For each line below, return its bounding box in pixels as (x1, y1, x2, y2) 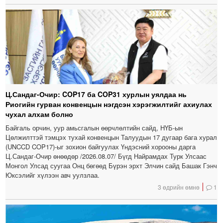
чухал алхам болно (5, 109, 74, 119)
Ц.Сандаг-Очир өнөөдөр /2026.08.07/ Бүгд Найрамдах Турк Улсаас (5, 151, 207, 161)
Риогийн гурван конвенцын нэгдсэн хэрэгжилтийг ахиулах (5, 99, 213, 110)
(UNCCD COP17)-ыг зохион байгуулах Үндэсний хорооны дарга (5, 142, 196, 152)
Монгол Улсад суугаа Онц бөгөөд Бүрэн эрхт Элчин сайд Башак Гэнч (5, 161, 218, 171)
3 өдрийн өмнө (158, 183, 200, 192)
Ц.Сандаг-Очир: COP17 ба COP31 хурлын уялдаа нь (5, 89, 187, 100)
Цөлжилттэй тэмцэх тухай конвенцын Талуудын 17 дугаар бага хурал (5, 132, 218, 142)
